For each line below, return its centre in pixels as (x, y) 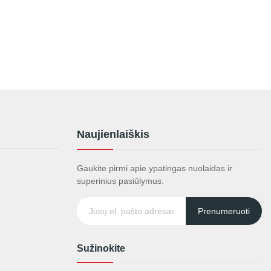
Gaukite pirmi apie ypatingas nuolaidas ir (155, 168)
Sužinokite (101, 248)
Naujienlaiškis (113, 134)
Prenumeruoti (224, 211)
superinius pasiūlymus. (120, 181)
